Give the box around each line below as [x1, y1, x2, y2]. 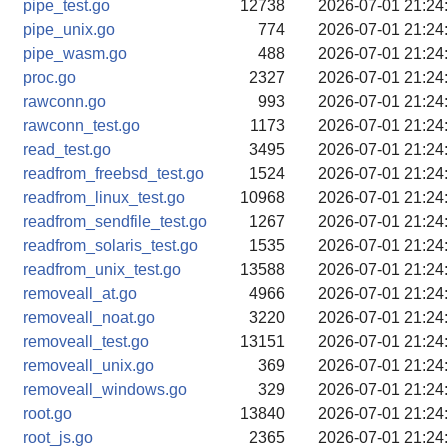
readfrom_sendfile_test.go [23, 213, 207, 230]
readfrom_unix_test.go [23, 261, 181, 278]
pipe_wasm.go [23, 45, 127, 62]
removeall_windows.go [23, 381, 187, 398]
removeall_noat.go [23, 309, 155, 326]
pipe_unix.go [23, 21, 115, 38]
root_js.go [23, 429, 93, 446]
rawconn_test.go [23, 117, 140, 134]
